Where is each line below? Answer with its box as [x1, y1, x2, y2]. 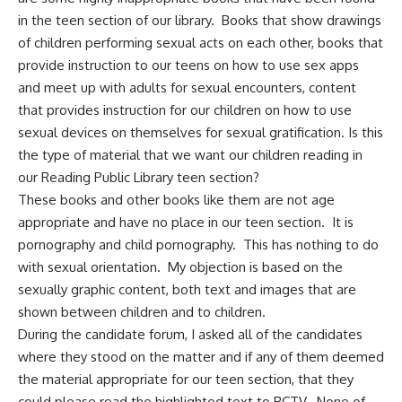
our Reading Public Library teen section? [18, 169, 274, 187]
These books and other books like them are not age [18, 191, 335, 209]
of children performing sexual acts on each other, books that [18, 34, 383, 52]
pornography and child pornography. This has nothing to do [18, 236, 379, 254]
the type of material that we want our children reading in [18, 146, 363, 164]
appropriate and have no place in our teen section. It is [18, 214, 354, 232]
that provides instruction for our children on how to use [18, 101, 352, 119]
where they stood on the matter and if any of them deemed [18, 348, 384, 366]
